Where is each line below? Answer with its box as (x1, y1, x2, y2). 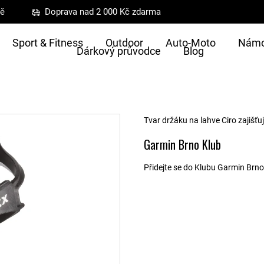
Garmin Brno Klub (144, 136, 221, 153)
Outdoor (105, 37, 143, 49)
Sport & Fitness (12, 37, 83, 49)
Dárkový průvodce (77, 45, 161, 57)
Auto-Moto (166, 37, 216, 49)
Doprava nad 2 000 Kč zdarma (45, 6, 161, 17)
